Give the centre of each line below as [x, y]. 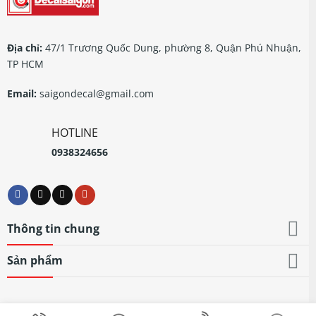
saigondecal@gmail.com [95, 93]
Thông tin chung [53, 228]
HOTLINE [74, 132]
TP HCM [25, 64]
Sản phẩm [35, 261]
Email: [22, 93]
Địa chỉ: [24, 48]
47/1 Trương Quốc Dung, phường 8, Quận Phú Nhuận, [171, 48]
